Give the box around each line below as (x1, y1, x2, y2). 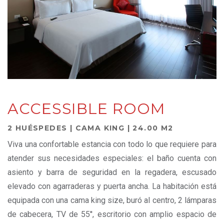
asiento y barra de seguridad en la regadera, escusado (7, 167, 216, 177)
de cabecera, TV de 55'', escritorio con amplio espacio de (7, 209, 216, 219)
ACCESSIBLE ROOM (7, 99, 165, 118)
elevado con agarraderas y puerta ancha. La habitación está (7, 181, 216, 191)
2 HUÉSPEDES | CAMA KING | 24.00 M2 (7, 123, 173, 133)
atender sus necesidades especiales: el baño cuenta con (7, 153, 216, 163)
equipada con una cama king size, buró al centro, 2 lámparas (7, 195, 216, 205)
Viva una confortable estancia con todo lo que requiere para (7, 139, 216, 149)
